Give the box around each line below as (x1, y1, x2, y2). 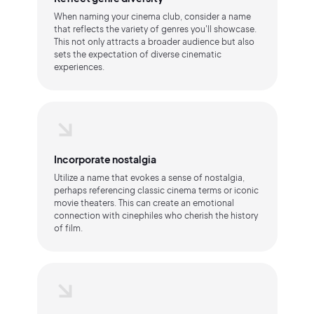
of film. (53, 223, 83, 233)
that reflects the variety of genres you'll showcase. (53, 24, 257, 34)
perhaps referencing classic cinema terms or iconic (53, 185, 259, 196)
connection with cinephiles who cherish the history (53, 210, 258, 221)
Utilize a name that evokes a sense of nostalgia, (53, 172, 245, 183)
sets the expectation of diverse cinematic (53, 49, 221, 60)
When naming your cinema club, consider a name (53, 11, 251, 22)
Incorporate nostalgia (53, 153, 156, 165)
